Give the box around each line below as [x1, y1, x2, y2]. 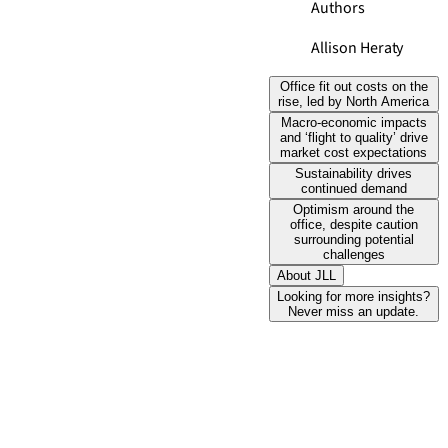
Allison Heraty [311, 37, 404, 59]
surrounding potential [293, 232, 414, 247]
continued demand [300, 181, 407, 196]
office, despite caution [289, 217, 418, 232]
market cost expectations [280, 145, 428, 160]
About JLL [276, 268, 336, 283]
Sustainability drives [295, 166, 413, 181]
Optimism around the [293, 202, 415, 217]
